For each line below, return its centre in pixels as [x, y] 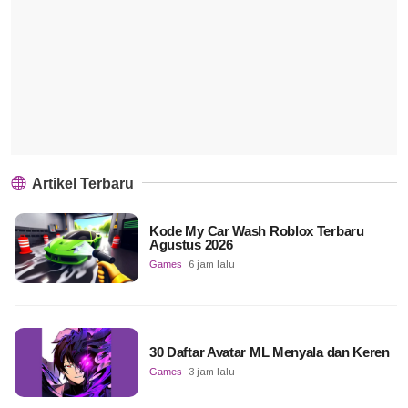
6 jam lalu [211, 265]
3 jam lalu [211, 372]
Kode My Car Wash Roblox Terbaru [256, 231]
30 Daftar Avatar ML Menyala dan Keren [269, 352]
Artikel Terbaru [82, 184]
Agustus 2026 [191, 245]
